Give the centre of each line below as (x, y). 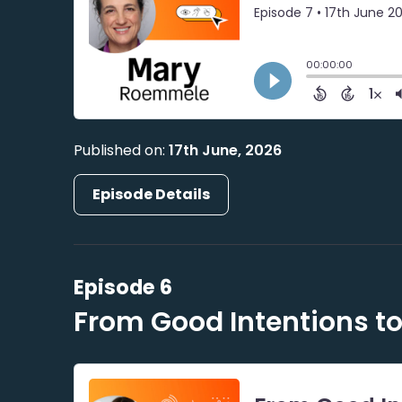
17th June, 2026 (226, 151)
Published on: (122, 151)
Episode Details (152, 195)
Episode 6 (123, 287)
